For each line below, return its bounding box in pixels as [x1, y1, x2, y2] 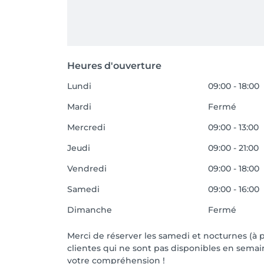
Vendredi [67, 163, 107, 174]
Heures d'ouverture [67, 60, 161, 71]
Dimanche [67, 204, 112, 215]
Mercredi [67, 122, 105, 133]
